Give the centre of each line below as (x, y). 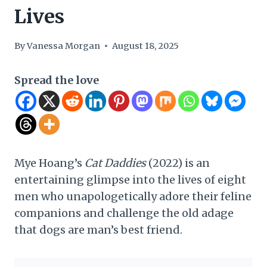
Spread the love (57, 80)
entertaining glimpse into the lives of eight (130, 179)
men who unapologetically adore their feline (133, 196)
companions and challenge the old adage (124, 213)
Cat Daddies (115, 163)
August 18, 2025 (146, 46)
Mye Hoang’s (49, 163)
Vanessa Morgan (64, 46)
